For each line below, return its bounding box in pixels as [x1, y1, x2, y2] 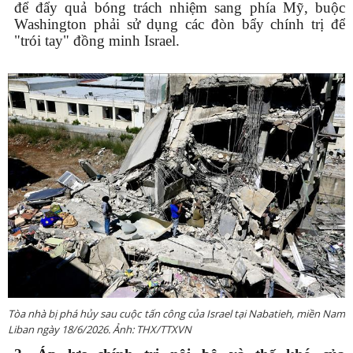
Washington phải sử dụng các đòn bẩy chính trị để [14, 16, 345, 33]
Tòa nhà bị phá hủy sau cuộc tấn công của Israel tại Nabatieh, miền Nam [8, 307, 345, 321]
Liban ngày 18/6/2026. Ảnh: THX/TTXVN [8, 322, 191, 337]
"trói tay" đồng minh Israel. [14, 32, 180, 50]
